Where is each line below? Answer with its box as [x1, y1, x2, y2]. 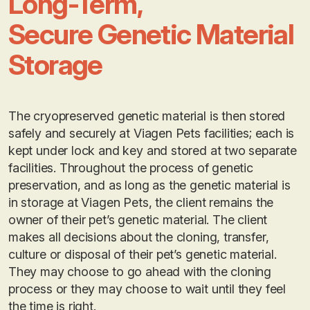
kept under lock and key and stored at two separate [8, 143, 298, 158]
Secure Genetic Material [8, 17, 294, 51]
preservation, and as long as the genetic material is [8, 177, 291, 192]
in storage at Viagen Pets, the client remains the [8, 194, 274, 210]
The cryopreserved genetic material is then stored [8, 108, 286, 123]
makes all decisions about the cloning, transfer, [8, 229, 269, 244]
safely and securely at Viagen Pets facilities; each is [8, 125, 295, 140]
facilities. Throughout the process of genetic [8, 160, 253, 175]
